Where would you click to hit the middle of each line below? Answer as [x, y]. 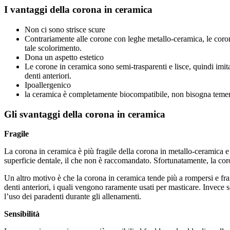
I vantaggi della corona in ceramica [78, 10]
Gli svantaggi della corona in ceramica [85, 114]
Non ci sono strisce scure [65, 30]
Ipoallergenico [48, 85]
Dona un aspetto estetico [64, 57]
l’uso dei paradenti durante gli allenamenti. [73, 197]
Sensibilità [22, 214]
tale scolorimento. [53, 48]
